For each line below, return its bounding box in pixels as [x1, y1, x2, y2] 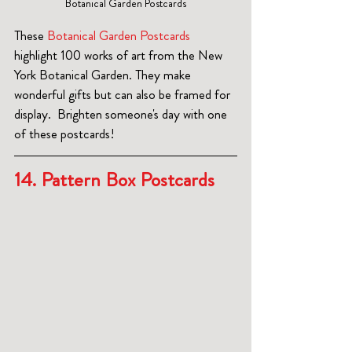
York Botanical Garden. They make [14, 64, 194, 84]
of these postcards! [14, 123, 115, 143]
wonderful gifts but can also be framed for [14, 84, 233, 104]
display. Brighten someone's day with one [14, 104, 230, 123]
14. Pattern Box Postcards [14, 165, 224, 194]
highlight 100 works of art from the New [14, 45, 225, 64]
